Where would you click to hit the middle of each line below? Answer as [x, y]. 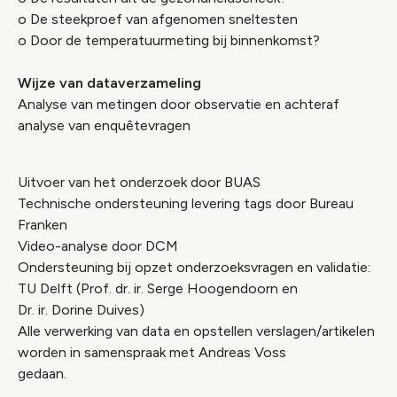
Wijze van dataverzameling [109, 83]
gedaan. [42, 374]
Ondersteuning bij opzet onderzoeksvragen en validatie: [194, 267]
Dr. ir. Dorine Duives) [81, 310]
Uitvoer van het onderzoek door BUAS [139, 182]
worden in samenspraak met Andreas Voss [152, 352]
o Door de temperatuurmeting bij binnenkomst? [169, 40]
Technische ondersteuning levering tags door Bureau [186, 203]
